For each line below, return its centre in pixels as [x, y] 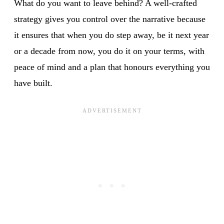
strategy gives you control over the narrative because [110, 19]
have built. [33, 83]
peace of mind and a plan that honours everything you [112, 67]
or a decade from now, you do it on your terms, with [109, 51]
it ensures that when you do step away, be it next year [111, 35]
